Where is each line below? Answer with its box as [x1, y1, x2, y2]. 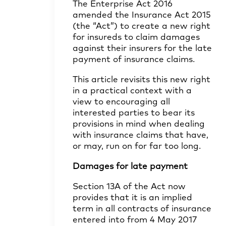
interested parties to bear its [73, 109, 195, 118]
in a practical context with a [73, 87, 192, 95]
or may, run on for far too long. [73, 142, 201, 151]
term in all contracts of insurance [73, 205, 211, 213]
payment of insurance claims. [73, 55, 195, 64]
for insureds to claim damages [73, 33, 200, 42]
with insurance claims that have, [73, 131, 208, 140]
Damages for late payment [73, 162, 188, 171]
